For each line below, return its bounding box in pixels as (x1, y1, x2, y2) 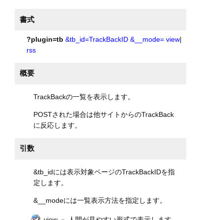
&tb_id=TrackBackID (65, 35, 128, 44)
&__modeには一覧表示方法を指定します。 (33, 196, 167, 205)
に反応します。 (33, 121, 82, 130)
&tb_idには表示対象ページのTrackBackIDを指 (33, 167, 175, 176)
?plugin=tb (26, 35, 63, 44)
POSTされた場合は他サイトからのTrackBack (33, 110, 174, 119)
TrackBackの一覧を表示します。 (33, 93, 135, 101)
